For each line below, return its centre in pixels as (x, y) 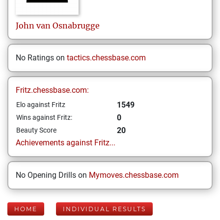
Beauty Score (36, 130)
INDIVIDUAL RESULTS (104, 209)
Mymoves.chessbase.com (134, 175)
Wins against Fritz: (44, 117)
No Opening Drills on (52, 175)
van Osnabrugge (68, 26)
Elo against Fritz (41, 105)
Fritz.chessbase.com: (52, 90)
